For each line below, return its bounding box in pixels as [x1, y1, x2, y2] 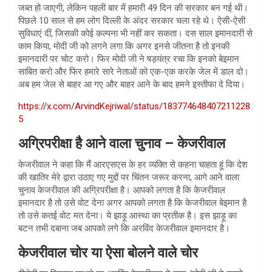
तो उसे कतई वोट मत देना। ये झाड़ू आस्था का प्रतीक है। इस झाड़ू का [18, 209, 237, 221]
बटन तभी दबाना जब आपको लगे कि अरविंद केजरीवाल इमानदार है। [18, 222, 230, 234]
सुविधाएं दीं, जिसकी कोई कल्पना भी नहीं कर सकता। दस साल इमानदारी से [18, 27, 253, 39]
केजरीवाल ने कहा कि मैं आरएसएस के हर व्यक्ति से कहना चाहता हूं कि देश [18, 158, 248, 170]
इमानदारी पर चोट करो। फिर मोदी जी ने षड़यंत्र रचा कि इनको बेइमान [18, 53, 239, 64]
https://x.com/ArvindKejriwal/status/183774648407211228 [18, 100, 250, 112]
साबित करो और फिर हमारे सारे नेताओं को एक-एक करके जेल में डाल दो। [18, 66, 249, 77]
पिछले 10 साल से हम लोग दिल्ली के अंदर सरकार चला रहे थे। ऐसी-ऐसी [18, 15, 245, 26]
